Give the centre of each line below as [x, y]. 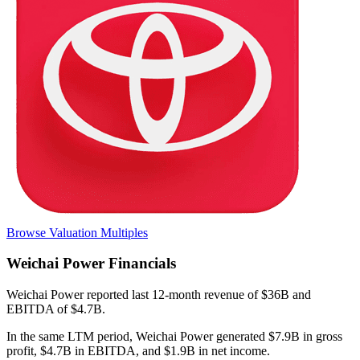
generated [239, 337]
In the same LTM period [68, 337]
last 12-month [166, 295]
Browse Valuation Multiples [77, 232]
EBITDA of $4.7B [54, 309]
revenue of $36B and [258, 295]
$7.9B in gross [305, 337]
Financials [140, 264]
